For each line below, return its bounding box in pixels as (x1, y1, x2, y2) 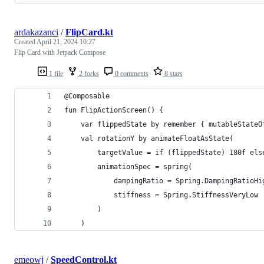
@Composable (64, 91, 110, 100)
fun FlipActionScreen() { (64, 105, 163, 114)
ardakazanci (14, 27, 58, 37)
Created (14, 37, 37, 46)
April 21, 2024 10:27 (37, 37, 95, 46)
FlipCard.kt (65, 27, 113, 37)
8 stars (163, 69, 183, 78)
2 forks (77, 69, 99, 78)
